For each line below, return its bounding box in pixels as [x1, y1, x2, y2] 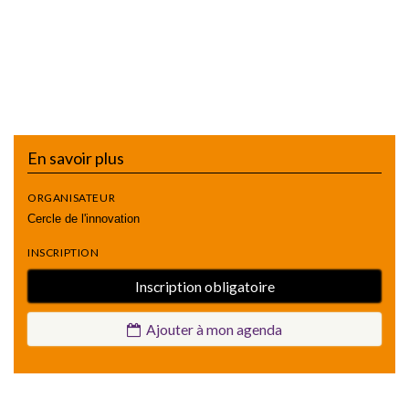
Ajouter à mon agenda [141, 320, 282, 338]
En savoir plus [27, 147, 124, 168]
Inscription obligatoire [134, 277, 275, 295]
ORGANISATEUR [27, 190, 116, 204]
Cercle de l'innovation [27, 211, 140, 225]
